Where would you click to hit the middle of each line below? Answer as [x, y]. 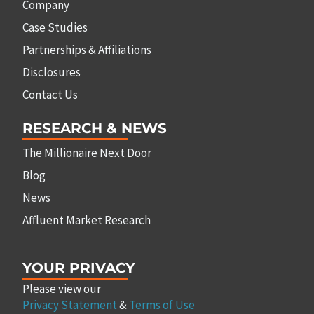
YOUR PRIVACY [79, 267]
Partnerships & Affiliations [87, 49]
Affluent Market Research [87, 220]
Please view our [62, 288]
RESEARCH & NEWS [95, 128]
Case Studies [55, 27]
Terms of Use [162, 305]
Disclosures [52, 72]
